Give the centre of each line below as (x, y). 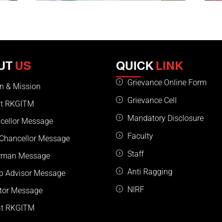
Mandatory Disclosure (165, 118)
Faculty (140, 136)
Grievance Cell (152, 101)
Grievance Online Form (167, 83)
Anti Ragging (150, 172)
